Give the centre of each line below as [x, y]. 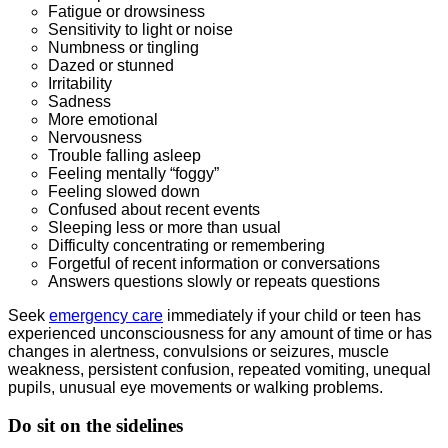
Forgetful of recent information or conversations [214, 263]
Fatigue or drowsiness [126, 11]
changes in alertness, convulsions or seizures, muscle [198, 351]
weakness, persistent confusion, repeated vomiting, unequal [219, 369]
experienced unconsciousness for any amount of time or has [220, 333]
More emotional [103, 119]
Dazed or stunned [111, 65]
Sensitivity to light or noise [140, 29]
